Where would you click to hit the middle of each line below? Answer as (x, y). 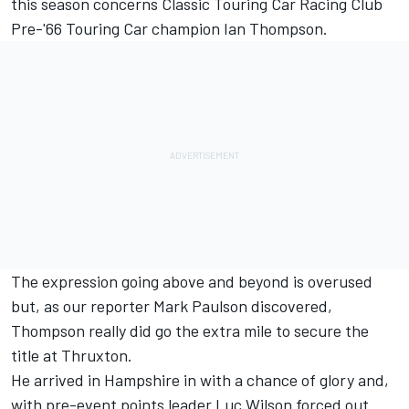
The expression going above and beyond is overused (192, 282)
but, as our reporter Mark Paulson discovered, (172, 306)
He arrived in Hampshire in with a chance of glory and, (200, 380)
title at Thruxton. (72, 356)
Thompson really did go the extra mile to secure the (190, 331)
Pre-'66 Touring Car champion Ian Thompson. (169, 29)
